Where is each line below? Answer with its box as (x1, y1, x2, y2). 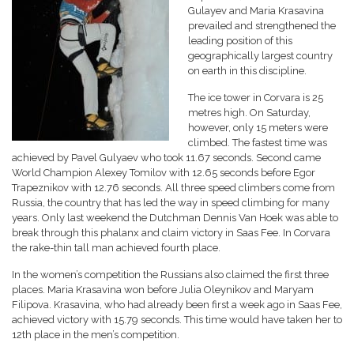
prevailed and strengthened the (188, 20, 336, 32)
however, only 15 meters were (188, 122, 328, 134)
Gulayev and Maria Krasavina (188, 5, 324, 17)
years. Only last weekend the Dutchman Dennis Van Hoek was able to (12, 212, 338, 224)
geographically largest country (188, 50, 333, 62)
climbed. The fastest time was (188, 137, 327, 149)
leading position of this (188, 35, 292, 47)
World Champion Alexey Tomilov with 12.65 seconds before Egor (12, 167, 315, 179)
